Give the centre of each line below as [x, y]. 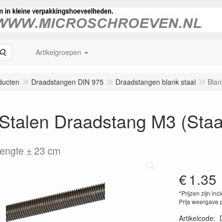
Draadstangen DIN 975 [67, 82]
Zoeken [17, 52]
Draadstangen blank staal [156, 82]
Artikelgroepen [58, 52]
